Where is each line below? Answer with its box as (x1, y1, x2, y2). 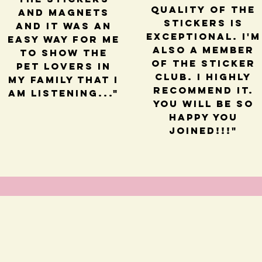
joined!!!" (169, 125, 238, 137)
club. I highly (155, 71, 252, 83)
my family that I (8, 74, 119, 86)
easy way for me (7, 33, 120, 46)
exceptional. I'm (146, 30, 261, 43)
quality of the (151, 4, 256, 16)
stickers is (163, 17, 243, 29)
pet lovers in (16, 60, 111, 73)
